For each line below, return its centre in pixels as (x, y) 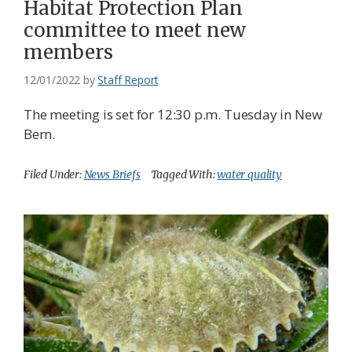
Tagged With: (184, 174)
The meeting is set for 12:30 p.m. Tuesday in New (173, 114)
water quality (249, 174)
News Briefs (112, 174)
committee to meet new (135, 30)
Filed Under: (54, 174)
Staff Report (128, 79)
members (68, 52)
